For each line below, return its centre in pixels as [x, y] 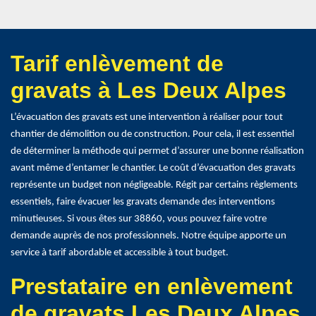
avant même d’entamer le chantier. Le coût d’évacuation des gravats [153, 169]
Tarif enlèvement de [117, 64]
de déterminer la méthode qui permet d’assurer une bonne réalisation [157, 152]
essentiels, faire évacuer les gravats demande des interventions [143, 202]
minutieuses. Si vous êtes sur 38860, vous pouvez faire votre [139, 219]
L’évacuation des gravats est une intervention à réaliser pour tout [147, 118]
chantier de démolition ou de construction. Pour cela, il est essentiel [152, 135]
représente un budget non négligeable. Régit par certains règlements [154, 186]
